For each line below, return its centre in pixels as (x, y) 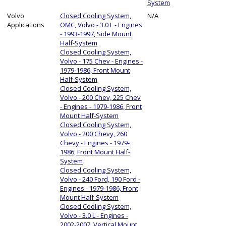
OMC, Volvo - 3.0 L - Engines (101, 24)
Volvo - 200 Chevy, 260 (94, 133)
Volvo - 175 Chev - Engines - (101, 61)
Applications (26, 24)
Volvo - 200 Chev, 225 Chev (100, 97)
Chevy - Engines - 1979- (95, 143)
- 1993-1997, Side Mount (96, 34)
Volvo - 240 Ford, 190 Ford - (100, 179)
